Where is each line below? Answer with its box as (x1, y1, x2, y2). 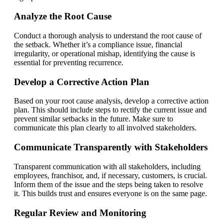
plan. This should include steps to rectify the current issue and (14, 106, 207, 114)
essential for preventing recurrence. (14, 58, 123, 67)
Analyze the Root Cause (14, 11, 111, 22)
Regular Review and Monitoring (14, 207, 146, 218)
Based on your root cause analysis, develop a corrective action (14, 97, 209, 106)
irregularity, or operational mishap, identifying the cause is (14, 49, 195, 58)
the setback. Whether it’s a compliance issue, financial (14, 40, 182, 49)
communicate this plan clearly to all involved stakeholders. (14, 123, 197, 132)
